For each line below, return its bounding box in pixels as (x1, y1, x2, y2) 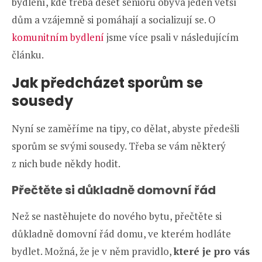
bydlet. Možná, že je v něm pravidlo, (12, 244, 174, 258)
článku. (12, 48, 44, 62)
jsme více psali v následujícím (104, 30, 239, 44)
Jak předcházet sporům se (12, 73, 203, 93)
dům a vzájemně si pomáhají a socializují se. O (12, 13, 216, 27)
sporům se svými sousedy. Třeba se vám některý (12, 139, 226, 153)
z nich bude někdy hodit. (12, 157, 120, 171)
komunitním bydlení (12, 30, 104, 44)
